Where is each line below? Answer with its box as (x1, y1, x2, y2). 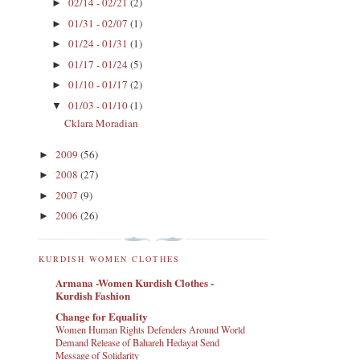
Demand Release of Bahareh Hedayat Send (55, 336, 219, 350)
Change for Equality (55, 309, 148, 325)
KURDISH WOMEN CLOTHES (39, 252, 180, 264)
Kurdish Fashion (55, 287, 130, 303)
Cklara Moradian (64, 116, 139, 131)
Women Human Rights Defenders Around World (55, 323, 245, 337)
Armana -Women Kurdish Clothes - (55, 274, 214, 290)
